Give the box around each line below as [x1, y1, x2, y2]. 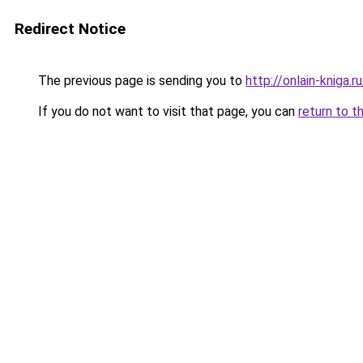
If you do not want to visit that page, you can [35, 104, 298, 119]
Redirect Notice [15, 19, 126, 38]
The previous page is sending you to [35, 73, 246, 88]
